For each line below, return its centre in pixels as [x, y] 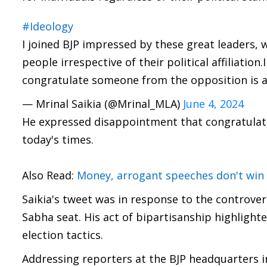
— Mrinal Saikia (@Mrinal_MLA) [103, 104]
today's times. [58, 139]
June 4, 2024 [213, 104]
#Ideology [48, 26]
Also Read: [49, 175]
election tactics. [64, 235]
